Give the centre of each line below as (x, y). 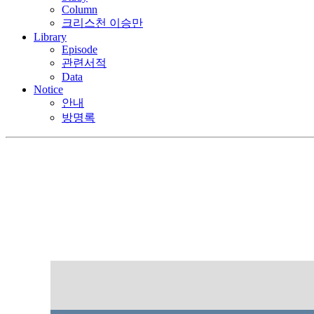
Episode (80, 49)
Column (80, 9)
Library (50, 36)
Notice (48, 89)
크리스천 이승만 (102, 22)
